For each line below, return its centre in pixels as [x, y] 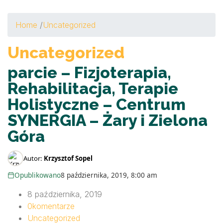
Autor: [34, 158]
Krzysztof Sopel [68, 158]
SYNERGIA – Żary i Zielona [108, 120]
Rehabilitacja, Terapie [93, 88]
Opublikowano [38, 175]
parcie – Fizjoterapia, [89, 72]
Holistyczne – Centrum [97, 104]
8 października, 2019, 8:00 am [109, 175]
